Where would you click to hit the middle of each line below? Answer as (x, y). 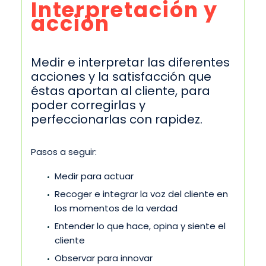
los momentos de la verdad (116, 208)
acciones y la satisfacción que (121, 76)
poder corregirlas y (88, 105)
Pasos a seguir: (64, 152)
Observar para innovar (104, 258)
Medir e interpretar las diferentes (130, 62)
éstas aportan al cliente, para (121, 91)
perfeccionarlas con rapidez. (117, 119)
